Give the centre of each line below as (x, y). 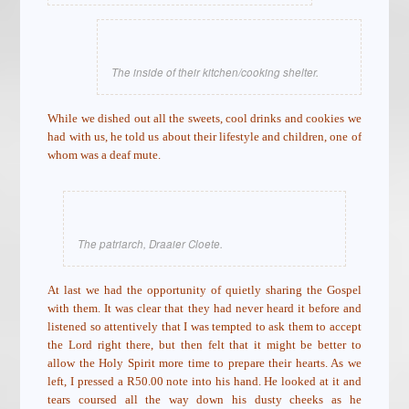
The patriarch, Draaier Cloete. (150, 244)
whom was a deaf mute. (105, 155)
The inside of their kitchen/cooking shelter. (215, 73)
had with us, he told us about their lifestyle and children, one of (204, 137)
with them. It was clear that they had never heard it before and (204, 309)
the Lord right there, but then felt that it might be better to (204, 345)
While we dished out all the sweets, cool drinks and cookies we (204, 119)
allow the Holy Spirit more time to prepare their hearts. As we (204, 363)
